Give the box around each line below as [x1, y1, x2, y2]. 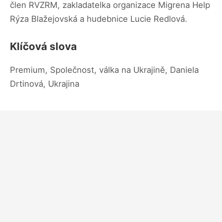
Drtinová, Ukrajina [10, 78, 79, 89]
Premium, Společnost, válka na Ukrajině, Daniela [10, 64, 199, 75]
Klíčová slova [10, 40, 77, 53]
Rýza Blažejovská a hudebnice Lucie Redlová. [10, 13, 187, 24]
